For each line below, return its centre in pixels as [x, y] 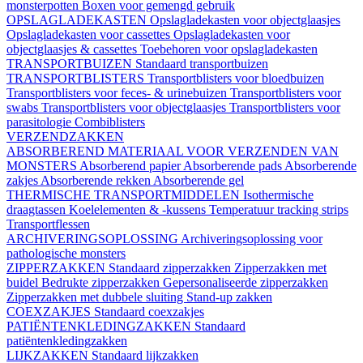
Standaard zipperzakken [171, 268]
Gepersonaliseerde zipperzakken [246, 283]
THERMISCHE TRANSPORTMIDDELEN [125, 195]
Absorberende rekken [97, 181]
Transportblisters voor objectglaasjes [135, 108]
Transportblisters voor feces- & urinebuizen [118, 93]
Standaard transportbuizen [202, 64]
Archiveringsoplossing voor [252, 239]
